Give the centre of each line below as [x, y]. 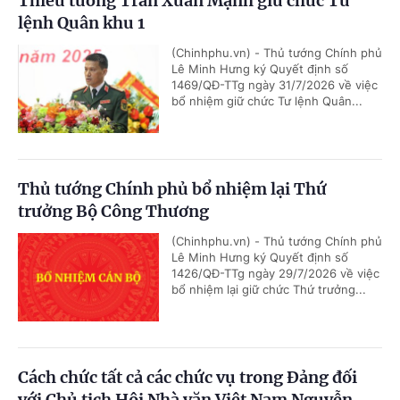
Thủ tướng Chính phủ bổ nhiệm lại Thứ [172, 189]
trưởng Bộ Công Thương [113, 211]
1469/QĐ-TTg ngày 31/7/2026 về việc [275, 85]
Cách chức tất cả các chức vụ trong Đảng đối [187, 377]
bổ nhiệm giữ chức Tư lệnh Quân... [267, 101]
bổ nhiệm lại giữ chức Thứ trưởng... [269, 289]
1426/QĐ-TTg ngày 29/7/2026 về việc [275, 273]
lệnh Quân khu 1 [81, 23]
